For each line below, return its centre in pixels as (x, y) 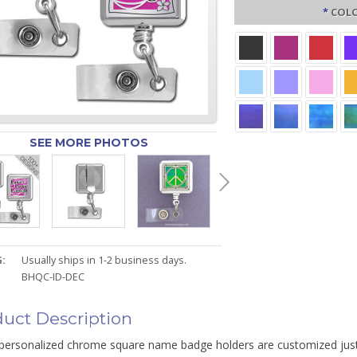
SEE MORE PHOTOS (88, 143)
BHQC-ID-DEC (53, 277)
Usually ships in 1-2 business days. (104, 260)
